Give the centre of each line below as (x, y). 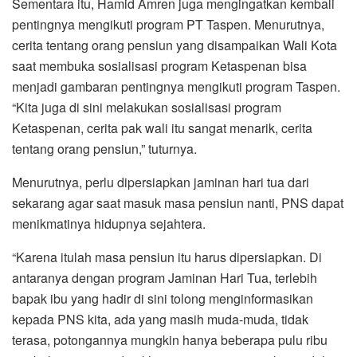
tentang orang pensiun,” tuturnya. (104, 148)
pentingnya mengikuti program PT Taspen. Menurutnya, (168, 24)
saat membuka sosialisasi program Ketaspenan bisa (159, 65)
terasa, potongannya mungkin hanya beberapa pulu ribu (170, 339)
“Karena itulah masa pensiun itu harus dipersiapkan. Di (167, 257)
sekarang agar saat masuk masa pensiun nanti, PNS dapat (178, 202)
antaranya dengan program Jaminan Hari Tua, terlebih (165, 277)
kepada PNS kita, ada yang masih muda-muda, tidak (160, 319)
